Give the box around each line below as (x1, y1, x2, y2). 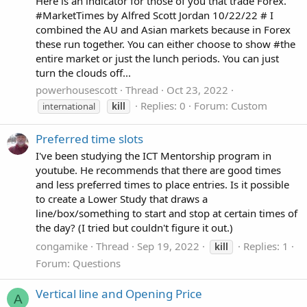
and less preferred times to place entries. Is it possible (36, 177, 289, 192)
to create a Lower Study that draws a (36, 192, 208, 206)
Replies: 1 (243, 239, 288, 254)
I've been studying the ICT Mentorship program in (36, 149, 271, 163)
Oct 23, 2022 (167, 82, 228, 97)
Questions (73, 256, 121, 271)
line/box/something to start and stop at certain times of (36, 206, 297, 221)
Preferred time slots (36, 130, 143, 147)
